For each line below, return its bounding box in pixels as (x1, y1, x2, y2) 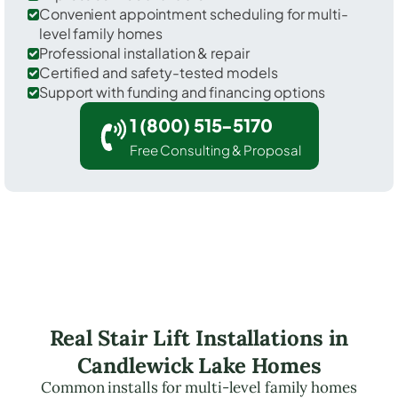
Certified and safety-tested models (39, 62, 278, 82)
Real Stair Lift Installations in (49, 323, 349, 352)
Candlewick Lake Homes (76, 351, 322, 379)
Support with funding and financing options (39, 82, 325, 101)
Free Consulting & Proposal (129, 140, 301, 158)
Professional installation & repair (39, 43, 250, 62)
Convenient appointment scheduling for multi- (39, 4, 348, 23)
